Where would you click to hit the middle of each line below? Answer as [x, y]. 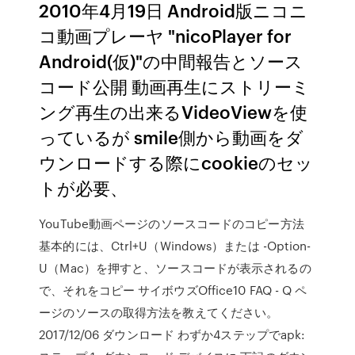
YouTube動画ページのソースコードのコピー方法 [172, 223]
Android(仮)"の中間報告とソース [171, 61]
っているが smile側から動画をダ [172, 137]
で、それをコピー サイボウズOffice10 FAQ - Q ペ [173, 290]
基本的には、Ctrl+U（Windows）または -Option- [175, 246]
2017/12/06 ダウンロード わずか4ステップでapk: [172, 334]
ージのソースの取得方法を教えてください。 [159, 312]
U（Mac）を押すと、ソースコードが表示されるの [175, 268]
